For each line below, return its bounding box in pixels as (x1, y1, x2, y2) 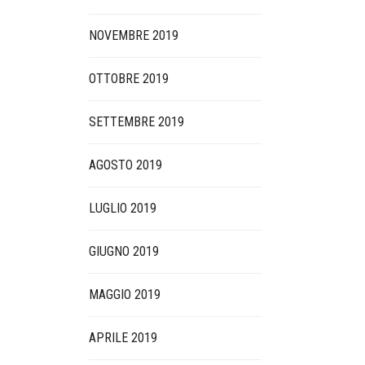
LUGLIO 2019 (88, 200, 156, 216)
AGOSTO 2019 (88, 157, 162, 173)
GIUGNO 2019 (88, 244, 159, 259)
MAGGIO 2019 (88, 287, 161, 302)
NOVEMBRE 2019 (88, 28, 178, 43)
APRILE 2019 (88, 330, 157, 345)
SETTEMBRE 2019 (88, 114, 184, 130)
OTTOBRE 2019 (88, 71, 169, 86)
